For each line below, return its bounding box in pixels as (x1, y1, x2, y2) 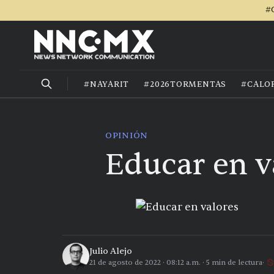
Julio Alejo (89, 245, 132, 256)
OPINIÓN (105, 130, 148, 141)
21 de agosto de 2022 (89, 257, 161, 267)
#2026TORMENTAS (144, 79, 227, 89)
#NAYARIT (84, 79, 130, 89)
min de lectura (210, 257, 262, 267)
